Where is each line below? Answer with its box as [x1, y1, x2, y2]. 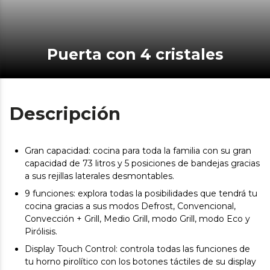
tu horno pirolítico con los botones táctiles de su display [25, 256, 256, 267]
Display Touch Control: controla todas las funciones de [25, 243, 250, 254]
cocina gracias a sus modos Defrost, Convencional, [25, 200, 236, 212]
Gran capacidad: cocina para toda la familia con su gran [25, 145, 251, 156]
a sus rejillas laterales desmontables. [25, 170, 174, 181]
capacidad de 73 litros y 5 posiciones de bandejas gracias [25, 157, 260, 169]
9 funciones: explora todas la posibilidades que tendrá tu [25, 187, 257, 199]
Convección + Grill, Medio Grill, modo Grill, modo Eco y [25, 213, 250, 224]
